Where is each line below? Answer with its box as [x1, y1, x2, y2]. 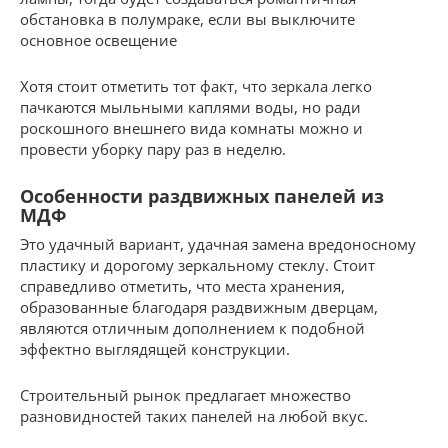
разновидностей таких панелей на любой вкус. [20, 405, 368, 426]
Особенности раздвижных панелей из [20, 183, 384, 208]
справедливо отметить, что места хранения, [20, 275, 345, 296]
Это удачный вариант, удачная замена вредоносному [20, 233, 416, 254]
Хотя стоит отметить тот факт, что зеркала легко [20, 75, 372, 96]
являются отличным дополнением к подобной [20, 317, 365, 338]
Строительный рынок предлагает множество [20, 384, 351, 405]
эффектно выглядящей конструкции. [20, 338, 290, 359]
